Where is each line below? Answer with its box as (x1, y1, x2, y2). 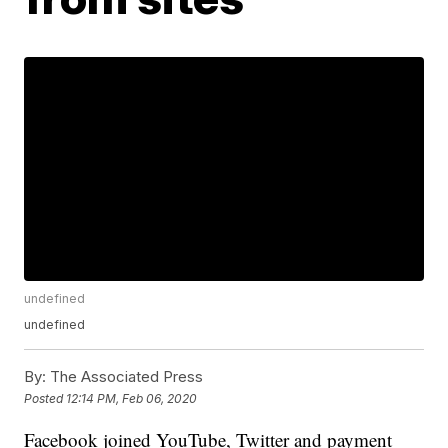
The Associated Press (46, 367, 204, 387)
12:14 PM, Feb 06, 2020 (66, 390, 198, 406)
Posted (24, 390, 67, 406)
